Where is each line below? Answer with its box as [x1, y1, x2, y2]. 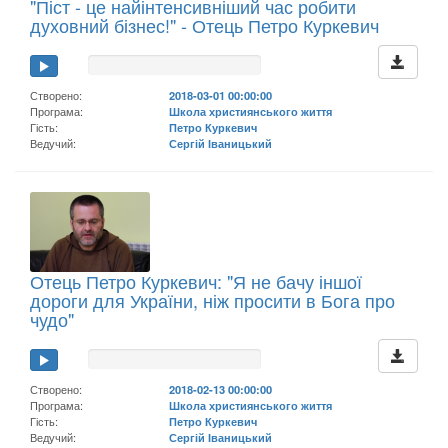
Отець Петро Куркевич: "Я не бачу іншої [30, 267, 362, 294]
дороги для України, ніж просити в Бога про [30, 286, 395, 313]
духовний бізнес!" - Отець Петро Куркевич [30, 11, 379, 38]
